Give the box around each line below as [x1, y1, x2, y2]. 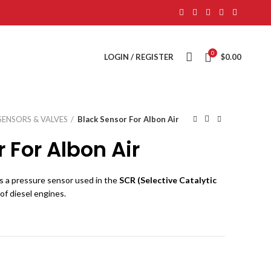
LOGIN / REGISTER [104, 52, 174, 62]
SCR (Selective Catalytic [119, 175, 217, 185]
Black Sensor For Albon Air [77, 114, 179, 124]
